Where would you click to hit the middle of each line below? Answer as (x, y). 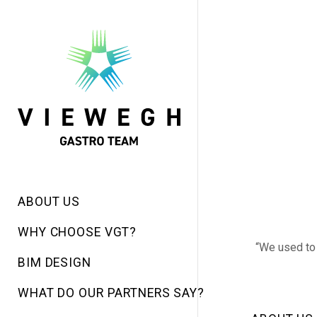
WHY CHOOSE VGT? (77, 232)
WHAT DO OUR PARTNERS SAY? (111, 293)
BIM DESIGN (54, 263)
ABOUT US (49, 202)
